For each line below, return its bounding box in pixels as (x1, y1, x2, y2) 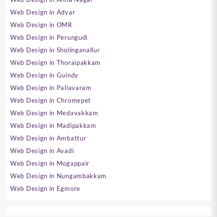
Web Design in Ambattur (10, 134, 87, 142)
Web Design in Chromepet (10, 96, 92, 105)
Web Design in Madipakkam (10, 122, 96, 130)
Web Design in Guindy (10, 71, 78, 79)
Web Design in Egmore (10, 185, 80, 193)
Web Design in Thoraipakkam (10, 59, 101, 67)
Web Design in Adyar (10, 8, 76, 16)
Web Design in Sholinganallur (10, 46, 100, 54)
